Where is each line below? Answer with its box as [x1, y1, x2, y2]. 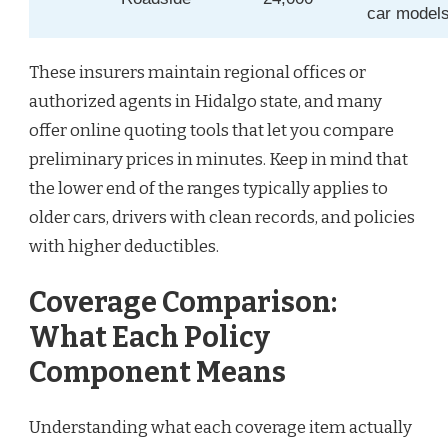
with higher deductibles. [29, 236, 219, 258]
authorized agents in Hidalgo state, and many [29, 91, 382, 113]
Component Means [29, 354, 286, 390]
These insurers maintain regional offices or [29, 62, 366, 84]
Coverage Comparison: [29, 284, 337, 320]
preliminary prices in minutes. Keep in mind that [29, 149, 408, 171]
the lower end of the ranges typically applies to [29, 178, 388, 200]
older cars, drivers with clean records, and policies [29, 207, 415, 229]
